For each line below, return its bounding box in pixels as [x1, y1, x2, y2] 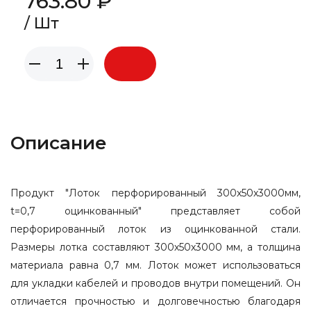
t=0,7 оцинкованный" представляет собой [10, 205, 301, 217]
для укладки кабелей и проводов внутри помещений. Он [10, 277, 301, 289]
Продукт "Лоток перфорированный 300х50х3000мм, [10, 187, 301, 199]
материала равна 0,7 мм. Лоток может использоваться [10, 259, 301, 271]
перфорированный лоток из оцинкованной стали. [10, 223, 301, 235]
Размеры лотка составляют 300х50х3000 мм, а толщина [10, 241, 301, 253]
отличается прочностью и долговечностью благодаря [10, 295, 301, 308]
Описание [10, 132, 107, 154]
